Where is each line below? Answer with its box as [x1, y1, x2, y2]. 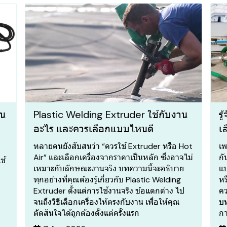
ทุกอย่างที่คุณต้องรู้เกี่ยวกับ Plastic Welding [33, 174, 181, 185]
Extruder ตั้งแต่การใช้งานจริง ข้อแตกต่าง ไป [33, 185, 185, 197]
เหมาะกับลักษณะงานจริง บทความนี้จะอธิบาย [33, 163, 184, 174]
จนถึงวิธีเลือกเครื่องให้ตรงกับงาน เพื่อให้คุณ [33, 197, 180, 208]
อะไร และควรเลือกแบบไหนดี [33, 122, 154, 136]
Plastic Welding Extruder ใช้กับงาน [33, 108, 188, 122]
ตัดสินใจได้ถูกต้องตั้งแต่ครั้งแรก [33, 208, 140, 219]
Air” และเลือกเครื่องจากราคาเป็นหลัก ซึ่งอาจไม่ [33, 152, 194, 163]
